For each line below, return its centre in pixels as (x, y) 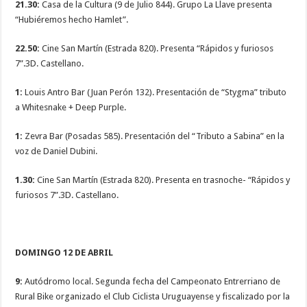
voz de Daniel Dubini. (57, 151)
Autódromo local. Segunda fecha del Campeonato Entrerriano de (152, 282)
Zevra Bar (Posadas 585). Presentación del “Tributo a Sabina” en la (155, 136)
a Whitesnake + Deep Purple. (71, 108)
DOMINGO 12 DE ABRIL (64, 253)
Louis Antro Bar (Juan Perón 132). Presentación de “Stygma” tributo (155, 93)
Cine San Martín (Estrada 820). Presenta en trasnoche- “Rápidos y (164, 180)
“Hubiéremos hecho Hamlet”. (72, 20)
